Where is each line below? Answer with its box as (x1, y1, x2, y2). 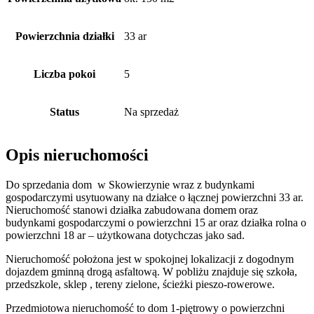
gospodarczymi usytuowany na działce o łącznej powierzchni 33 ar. (6, 191, 303, 203)
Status (50, 105, 79, 118)
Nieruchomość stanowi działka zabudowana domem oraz (6, 203, 258, 216)
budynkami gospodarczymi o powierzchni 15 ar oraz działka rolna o (6, 216, 306, 228)
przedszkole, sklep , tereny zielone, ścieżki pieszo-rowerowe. (6, 278, 275, 290)
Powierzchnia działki (15, 29, 114, 42)
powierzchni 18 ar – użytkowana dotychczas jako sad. (6, 228, 245, 241)
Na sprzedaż (124, 105, 179, 118)
